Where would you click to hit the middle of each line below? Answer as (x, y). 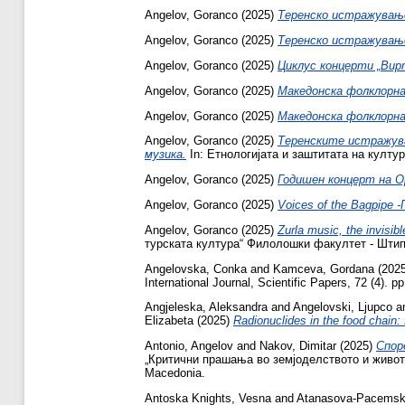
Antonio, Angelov (189, 346)
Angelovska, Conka (196, 268)
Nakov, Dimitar (298, 346)
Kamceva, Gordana (324, 268)
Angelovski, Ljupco (343, 307)
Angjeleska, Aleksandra (206, 307)
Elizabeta (169, 321)
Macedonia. (175, 373)
